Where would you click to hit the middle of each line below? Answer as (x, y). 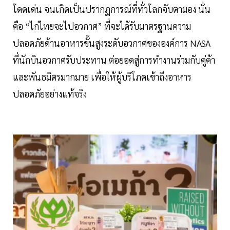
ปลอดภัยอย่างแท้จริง (51, 94)
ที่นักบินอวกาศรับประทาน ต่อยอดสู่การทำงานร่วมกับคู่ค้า (114, 60)
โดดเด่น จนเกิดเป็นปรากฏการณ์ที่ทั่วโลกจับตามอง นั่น (112, 9)
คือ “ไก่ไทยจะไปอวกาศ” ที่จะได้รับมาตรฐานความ (102, 26)
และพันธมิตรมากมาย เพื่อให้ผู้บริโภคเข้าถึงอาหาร (102, 77)
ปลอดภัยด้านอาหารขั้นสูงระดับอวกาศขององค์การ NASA (112, 43)
